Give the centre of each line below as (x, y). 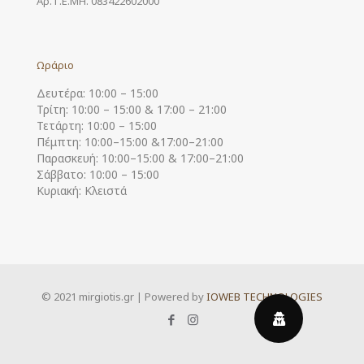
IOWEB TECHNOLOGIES (264, 296)
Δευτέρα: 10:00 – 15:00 (97, 93)
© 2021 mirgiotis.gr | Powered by (124, 296)
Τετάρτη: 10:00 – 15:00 (97, 125)
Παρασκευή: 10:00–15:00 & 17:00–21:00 (140, 158)
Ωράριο (55, 65)
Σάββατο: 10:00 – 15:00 (98, 174)
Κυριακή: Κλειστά (82, 190)
